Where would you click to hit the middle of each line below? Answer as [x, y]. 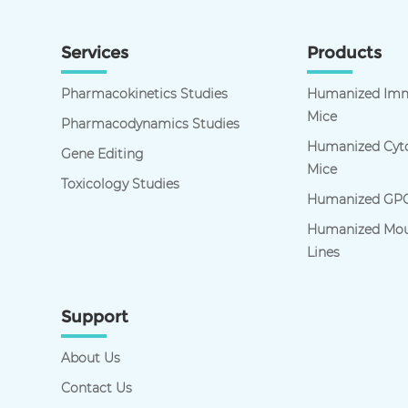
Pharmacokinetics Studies [145, 94]
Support [95, 317]
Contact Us [97, 388]
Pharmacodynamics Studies [151, 124]
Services [95, 53]
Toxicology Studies [121, 184]
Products [345, 53]
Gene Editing [103, 154]
